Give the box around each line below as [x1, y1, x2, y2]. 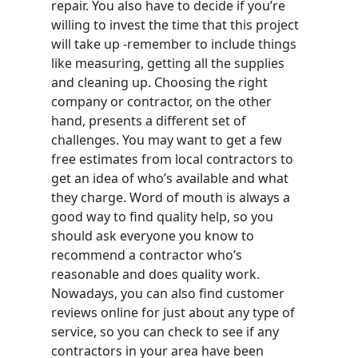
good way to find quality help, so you [51, 207, 273, 225]
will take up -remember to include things [51, 34, 296, 53]
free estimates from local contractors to [51, 149, 293, 168]
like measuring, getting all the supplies [51, 54, 284, 72]
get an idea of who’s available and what [51, 169, 288, 187]
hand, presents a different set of [51, 111, 246, 129]
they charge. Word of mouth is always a [51, 188, 290, 206]
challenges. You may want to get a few [51, 130, 282, 149]
